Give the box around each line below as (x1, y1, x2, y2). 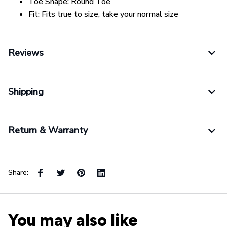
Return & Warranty (8, 124, 88, 137)
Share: (8, 168, 28, 178)
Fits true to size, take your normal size (42, 9, 178, 20)
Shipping (8, 85, 44, 98)
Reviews (8, 46, 44, 59)
